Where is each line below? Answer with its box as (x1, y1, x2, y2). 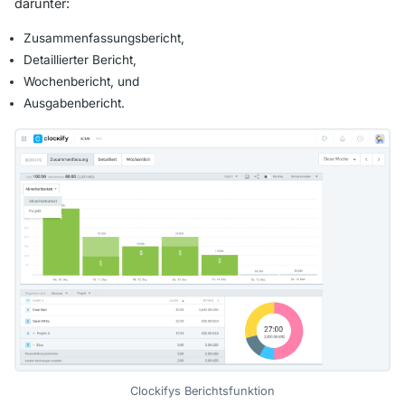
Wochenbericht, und (24, 74, 139, 89)
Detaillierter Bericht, (24, 52, 137, 68)
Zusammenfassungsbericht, (24, 31, 184, 46)
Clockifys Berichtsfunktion (129, 384, 275, 399)
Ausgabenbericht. (24, 96, 125, 111)
